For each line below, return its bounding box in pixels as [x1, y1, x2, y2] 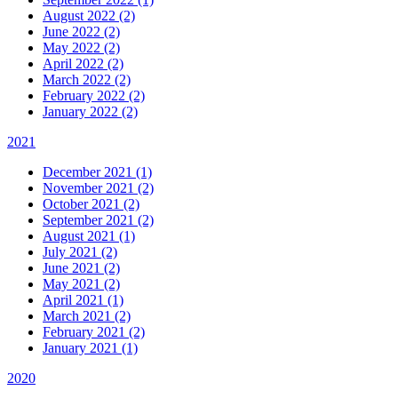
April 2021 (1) [43, 292, 123, 308]
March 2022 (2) [43, 72, 131, 88]
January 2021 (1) [43, 340, 138, 356]
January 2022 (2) [43, 104, 138, 120]
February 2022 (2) [43, 88, 145, 104]
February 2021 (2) [43, 324, 145, 340]
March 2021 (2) [43, 308, 131, 324]
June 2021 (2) [43, 260, 120, 276]
